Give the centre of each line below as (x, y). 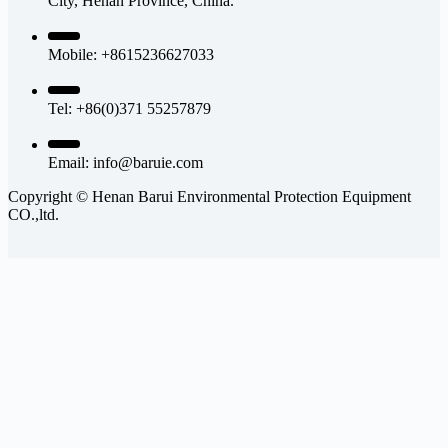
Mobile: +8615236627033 (131, 54)
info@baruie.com (148, 162)
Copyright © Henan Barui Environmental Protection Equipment (209, 196)
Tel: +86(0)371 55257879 (129, 108)
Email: (70, 162)
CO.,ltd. (33, 214)
